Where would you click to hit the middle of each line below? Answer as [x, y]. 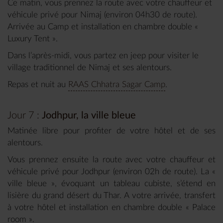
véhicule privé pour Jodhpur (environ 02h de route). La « [111, 172]
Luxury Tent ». [33, 39]
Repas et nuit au [38, 85]
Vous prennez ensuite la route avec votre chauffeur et [111, 160]
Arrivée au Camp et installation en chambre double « [103, 27]
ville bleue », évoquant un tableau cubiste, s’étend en [111, 184]
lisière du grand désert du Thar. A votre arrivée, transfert [111, 196]
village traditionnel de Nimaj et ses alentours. [91, 68]
